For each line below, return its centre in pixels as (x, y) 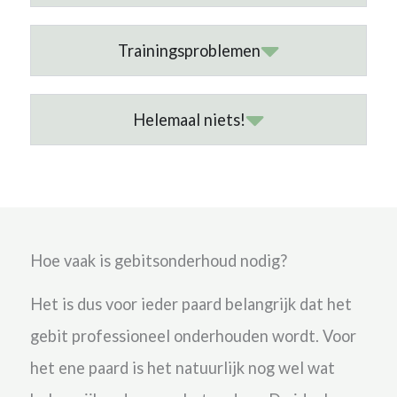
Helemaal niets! (189, 119)
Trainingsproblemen (189, 50)
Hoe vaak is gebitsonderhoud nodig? (158, 260)
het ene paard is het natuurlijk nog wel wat (182, 367)
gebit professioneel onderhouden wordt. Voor (193, 335)
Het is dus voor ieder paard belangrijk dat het (191, 304)
